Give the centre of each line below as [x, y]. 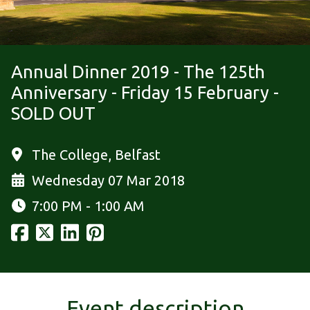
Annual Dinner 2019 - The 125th [138, 71]
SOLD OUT [53, 113]
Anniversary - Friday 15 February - [145, 92]
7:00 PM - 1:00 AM [88, 206]
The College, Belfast [96, 154]
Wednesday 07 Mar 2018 [108, 180]
